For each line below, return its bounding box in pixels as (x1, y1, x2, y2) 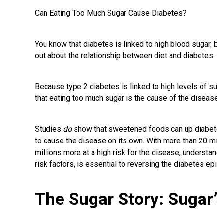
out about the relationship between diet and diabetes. (35, 51, 215, 60)
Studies (35, 124, 63, 134)
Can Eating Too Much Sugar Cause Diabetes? (35, 8, 186, 17)
